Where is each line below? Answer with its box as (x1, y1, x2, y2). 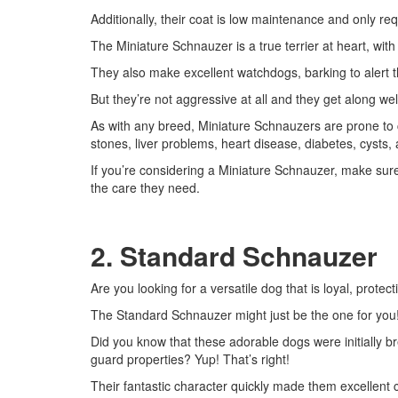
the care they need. (91, 179, 200, 196)
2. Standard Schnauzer (91, 236, 378, 275)
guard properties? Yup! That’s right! (91, 350, 290, 368)
